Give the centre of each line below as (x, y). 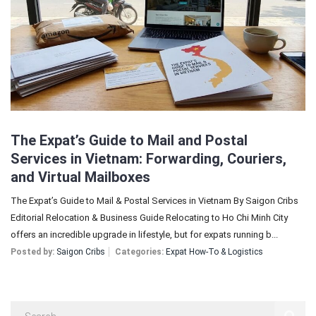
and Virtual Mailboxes (80, 177)
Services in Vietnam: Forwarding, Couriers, (148, 159)
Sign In (168, 28)
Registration (168, 67)
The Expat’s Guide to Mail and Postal (129, 141)
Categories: (139, 252)
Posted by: (34, 252)
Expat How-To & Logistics (214, 252)
